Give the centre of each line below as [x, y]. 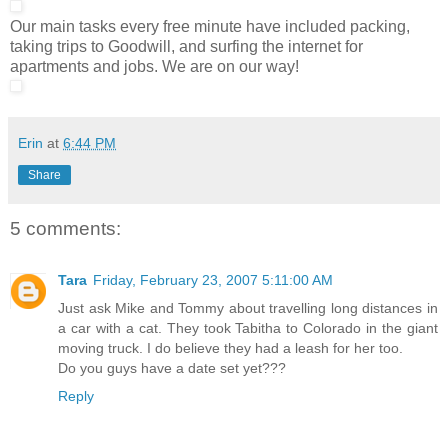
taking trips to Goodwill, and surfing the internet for [186, 46]
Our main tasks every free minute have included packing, [210, 26]
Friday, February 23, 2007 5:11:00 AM [213, 280]
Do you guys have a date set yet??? [172, 368]
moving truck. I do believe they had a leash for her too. [230, 348]
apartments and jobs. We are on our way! [154, 66]
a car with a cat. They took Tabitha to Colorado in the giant [248, 328]
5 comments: [65, 228]
